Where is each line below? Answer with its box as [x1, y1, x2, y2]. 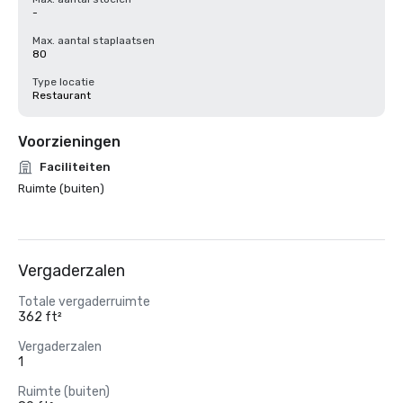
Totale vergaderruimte [18, 294, 150, 309]
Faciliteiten [40, 160, 111, 174]
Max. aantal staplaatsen [32, 34, 155, 47]
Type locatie [32, 76, 94, 88]
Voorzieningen [18, 133, 121, 150]
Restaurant [32, 89, 91, 102]
